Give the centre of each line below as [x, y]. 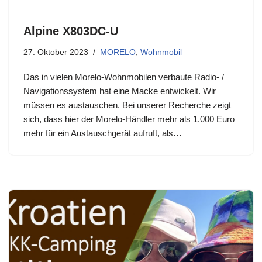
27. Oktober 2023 [56, 53]
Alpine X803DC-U [71, 31]
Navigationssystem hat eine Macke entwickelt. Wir [120, 91]
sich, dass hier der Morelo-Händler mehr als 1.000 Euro [129, 119]
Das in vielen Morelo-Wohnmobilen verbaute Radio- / [124, 77]
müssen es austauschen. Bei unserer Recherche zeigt [127, 105]
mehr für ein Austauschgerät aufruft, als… [104, 133]
